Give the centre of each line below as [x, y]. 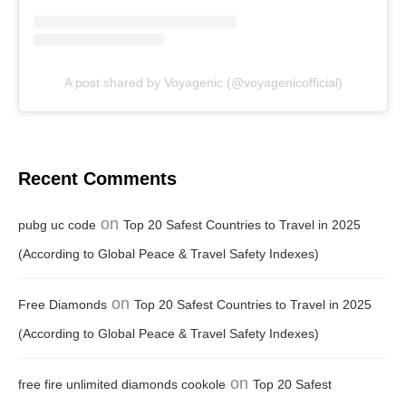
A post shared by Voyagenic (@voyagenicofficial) [203, 83]
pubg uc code [57, 225]
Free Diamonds [63, 305]
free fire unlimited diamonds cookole [122, 385]
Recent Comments [97, 179]
